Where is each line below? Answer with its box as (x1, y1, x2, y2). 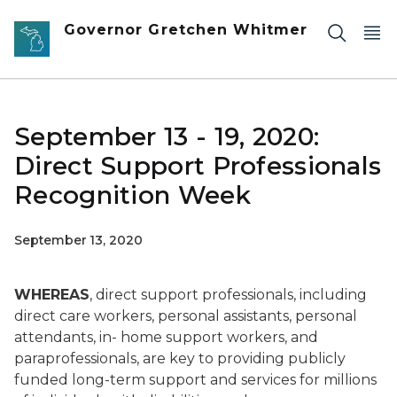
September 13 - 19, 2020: (14, 121, 320, 152)
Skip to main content (8, 11, 152, 27)
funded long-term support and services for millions (14, 371, 377, 388)
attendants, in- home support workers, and (14, 329, 318, 346)
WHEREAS (14, 286, 90, 303)
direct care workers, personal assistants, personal (14, 307, 357, 324)
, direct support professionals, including (90, 286, 367, 303)
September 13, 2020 (14, 232, 143, 248)
